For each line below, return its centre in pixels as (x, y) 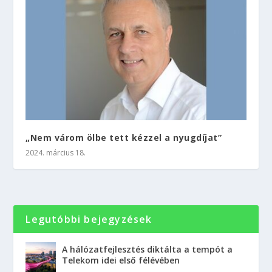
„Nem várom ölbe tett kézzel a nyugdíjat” (124, 137)
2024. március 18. (56, 152)
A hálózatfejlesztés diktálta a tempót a (148, 249)
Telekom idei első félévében (121, 260)
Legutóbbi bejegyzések (89, 219)
